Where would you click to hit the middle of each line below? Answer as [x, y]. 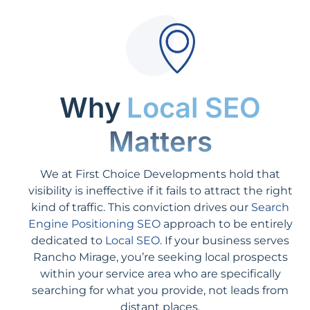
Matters [160, 141]
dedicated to [68, 240]
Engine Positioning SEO [94, 224]
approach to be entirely [226, 224]
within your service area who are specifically [160, 273]
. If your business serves [225, 240]
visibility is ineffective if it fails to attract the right [160, 190]
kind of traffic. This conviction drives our [141, 207]
